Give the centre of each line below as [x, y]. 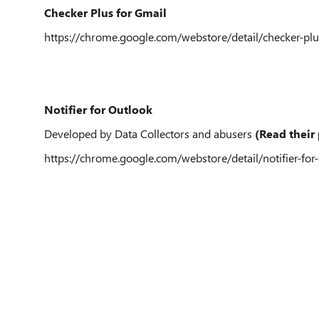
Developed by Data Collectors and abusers [148, 134]
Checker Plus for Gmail [105, 12]
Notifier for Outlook [98, 109]
